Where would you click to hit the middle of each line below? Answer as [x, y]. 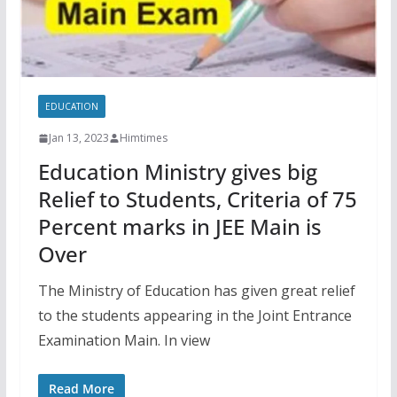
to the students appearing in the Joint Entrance [195, 316]
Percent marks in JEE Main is [179, 227]
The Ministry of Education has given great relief [196, 291]
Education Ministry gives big [177, 172]
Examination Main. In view [124, 341]
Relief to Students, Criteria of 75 [197, 199]
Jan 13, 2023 [78, 138]
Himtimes [143, 138]
